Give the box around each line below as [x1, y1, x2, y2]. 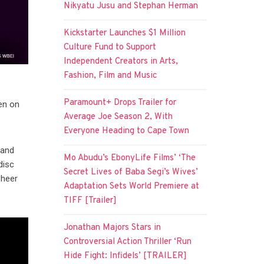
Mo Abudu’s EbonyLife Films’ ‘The [64, 152, 196, 164]
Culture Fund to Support [64, 41, 157, 53]
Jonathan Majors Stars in [64, 222, 161, 233]
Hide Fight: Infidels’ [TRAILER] [64, 250, 187, 262]
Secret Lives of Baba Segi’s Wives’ [64, 166, 199, 178]
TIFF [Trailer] [64, 194, 117, 206]
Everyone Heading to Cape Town [64, 125, 190, 137]
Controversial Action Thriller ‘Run [64, 236, 192, 247]
